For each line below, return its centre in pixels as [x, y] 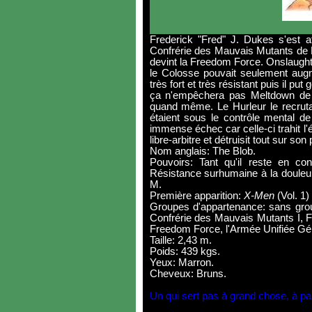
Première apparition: [196, 196]
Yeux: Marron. [181, 263]
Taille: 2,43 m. [180, 240]
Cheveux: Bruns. [188, 274]
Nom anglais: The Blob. [202, 151]
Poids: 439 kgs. [185, 251]
